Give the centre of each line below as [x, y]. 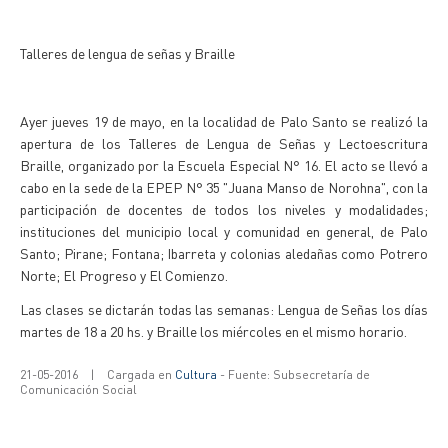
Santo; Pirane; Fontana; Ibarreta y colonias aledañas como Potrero [224, 253]
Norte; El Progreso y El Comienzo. [124, 275]
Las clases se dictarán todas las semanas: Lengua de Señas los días [224, 309]
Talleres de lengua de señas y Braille [127, 53]
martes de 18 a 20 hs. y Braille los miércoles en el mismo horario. [213, 331]
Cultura [196, 374]
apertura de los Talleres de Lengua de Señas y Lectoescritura [224, 143]
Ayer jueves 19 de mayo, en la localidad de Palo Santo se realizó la [224, 121]
